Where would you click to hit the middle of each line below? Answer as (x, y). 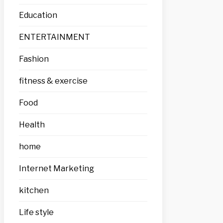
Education (38, 15)
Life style (36, 212)
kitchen (34, 190)
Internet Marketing (56, 168)
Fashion (34, 59)
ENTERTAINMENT (55, 37)
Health (32, 124)
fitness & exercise (53, 81)
